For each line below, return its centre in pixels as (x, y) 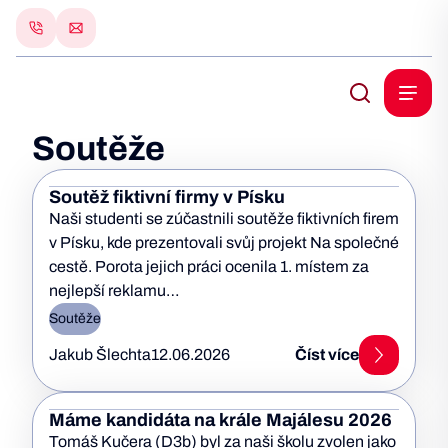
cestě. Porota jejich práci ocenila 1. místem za (209, 266)
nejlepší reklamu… (114, 290)
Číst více (327, 354)
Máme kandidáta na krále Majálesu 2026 (220, 420)
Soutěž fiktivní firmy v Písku (167, 197)
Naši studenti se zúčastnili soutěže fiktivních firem (224, 218)
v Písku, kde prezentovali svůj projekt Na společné (224, 242)
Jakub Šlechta (100, 354)
